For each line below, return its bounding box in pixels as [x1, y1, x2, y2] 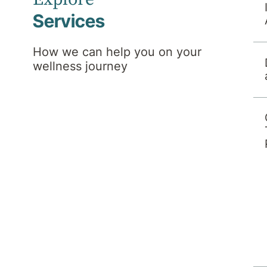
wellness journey [32, 59, 128, 74]
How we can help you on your [32, 45, 201, 60]
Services [32, 10, 105, 32]
